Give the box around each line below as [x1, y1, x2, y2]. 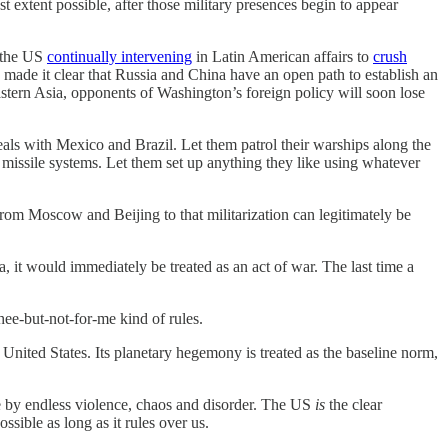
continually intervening [47, 47, 192, 65]
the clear [325, 395, 382, 413]
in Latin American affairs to [192, 47, 373, 65]
